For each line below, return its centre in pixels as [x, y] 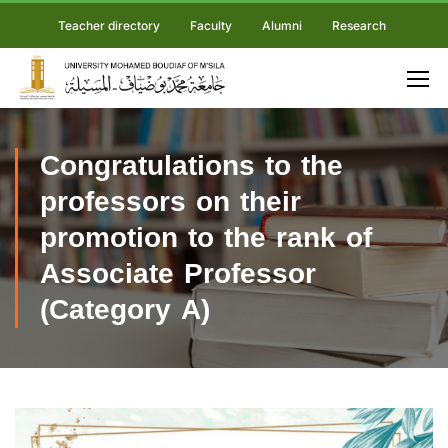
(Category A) [125, 309]
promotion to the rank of [206, 237]
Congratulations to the [191, 165]
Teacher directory [108, 25]
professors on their [170, 201]
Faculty [210, 25]
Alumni [281, 25]
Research [358, 25]
